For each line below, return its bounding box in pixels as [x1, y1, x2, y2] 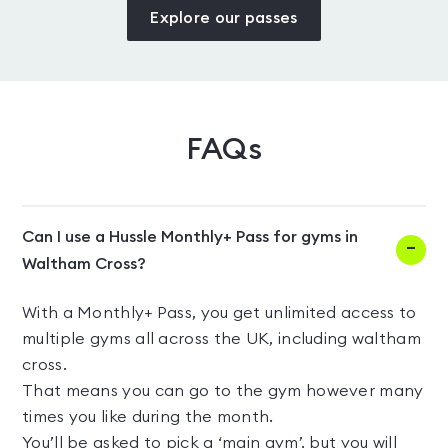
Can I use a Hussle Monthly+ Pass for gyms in [22, 229, 358, 246]
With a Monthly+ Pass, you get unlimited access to [22, 305, 417, 322]
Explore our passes [150, 10, 298, 27]
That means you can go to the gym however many [22, 383, 424, 400]
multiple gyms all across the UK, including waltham [22, 331, 421, 348]
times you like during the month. [22, 409, 274, 426]
